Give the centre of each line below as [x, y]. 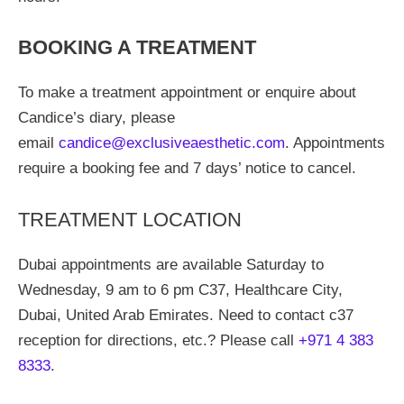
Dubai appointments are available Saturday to [171, 264]
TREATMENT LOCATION [130, 219]
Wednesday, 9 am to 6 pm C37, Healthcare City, [180, 289]
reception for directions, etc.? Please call [158, 340]
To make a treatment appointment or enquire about [187, 92]
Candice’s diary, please [96, 118]
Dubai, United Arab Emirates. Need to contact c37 [186, 315]
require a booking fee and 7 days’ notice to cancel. [187, 168]
